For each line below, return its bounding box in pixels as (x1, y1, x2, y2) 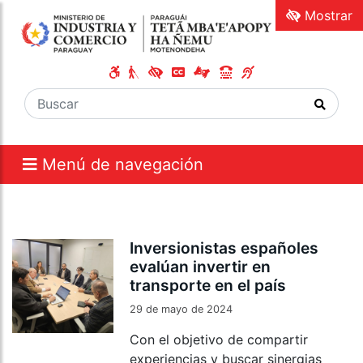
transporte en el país (130, 275, 287, 296)
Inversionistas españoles (130, 238, 319, 258)
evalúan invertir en (130, 257, 271, 277)
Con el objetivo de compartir (130, 331, 309, 348)
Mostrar (301, 7, 352, 23)
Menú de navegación (42, 155, 203, 175)
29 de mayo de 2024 (130, 303, 233, 316)
